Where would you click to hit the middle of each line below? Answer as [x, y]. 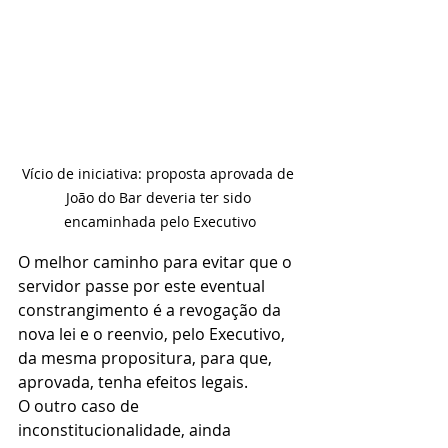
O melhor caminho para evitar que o [157, 261]
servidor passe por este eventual [143, 285]
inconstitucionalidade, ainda [126, 429]
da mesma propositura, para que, [147, 357]
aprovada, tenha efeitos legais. [133, 381]
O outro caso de [80, 405]
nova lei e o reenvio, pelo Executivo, [153, 333]
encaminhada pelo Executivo [160, 221]
